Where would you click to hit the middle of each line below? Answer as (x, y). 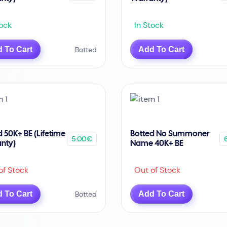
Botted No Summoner (170, 134)
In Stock (147, 25)
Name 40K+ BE (157, 143)
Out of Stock (156, 170)
